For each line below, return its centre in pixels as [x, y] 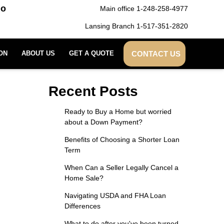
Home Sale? [84, 178]
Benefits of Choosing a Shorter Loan [122, 139]
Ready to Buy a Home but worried [118, 111]
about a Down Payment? [103, 122]
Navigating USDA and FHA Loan [115, 195]
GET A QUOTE [91, 53]
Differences [82, 206]
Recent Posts [93, 91]
